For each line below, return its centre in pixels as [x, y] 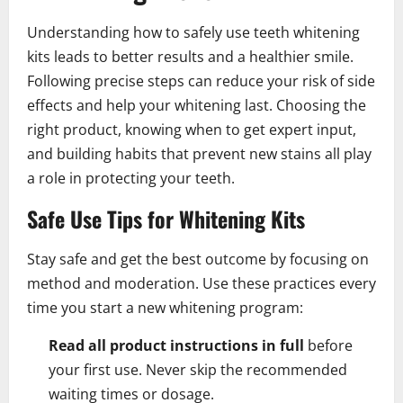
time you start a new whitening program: [165, 307]
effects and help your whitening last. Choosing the [197, 105]
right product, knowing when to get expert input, [192, 129]
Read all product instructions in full [176, 345]
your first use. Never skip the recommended [198, 369]
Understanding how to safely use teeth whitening [193, 32]
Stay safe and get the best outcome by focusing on [198, 259]
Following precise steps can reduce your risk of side [201, 81]
